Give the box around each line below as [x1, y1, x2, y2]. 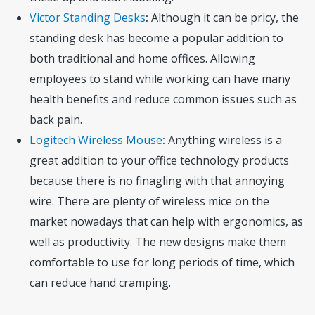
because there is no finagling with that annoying [30, 172, 285, 188]
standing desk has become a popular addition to [30, 30, 284, 46]
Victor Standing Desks [30, 9, 146, 25]
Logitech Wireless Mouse [30, 131, 163, 148]
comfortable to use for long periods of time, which [30, 254, 295, 270]
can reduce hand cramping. [30, 274, 172, 290]
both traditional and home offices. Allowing [30, 50, 256, 66]
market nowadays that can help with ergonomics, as [30, 213, 304, 229]
